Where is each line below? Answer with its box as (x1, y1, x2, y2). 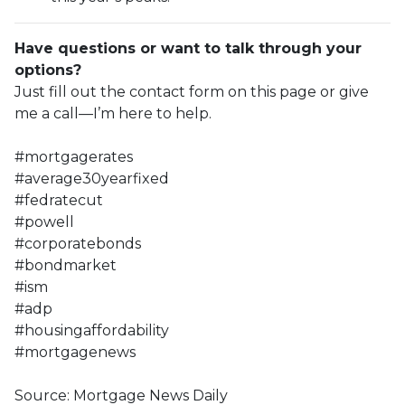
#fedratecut (14, 191, 103, 209)
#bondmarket (14, 256, 117, 274)
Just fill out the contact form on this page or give (14, 82, 369, 100)
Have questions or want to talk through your (14, 39, 362, 57)
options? (14, 61, 81, 79)
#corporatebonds (14, 234, 141, 252)
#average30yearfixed (14, 169, 169, 187)
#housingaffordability (14, 321, 169, 339)
